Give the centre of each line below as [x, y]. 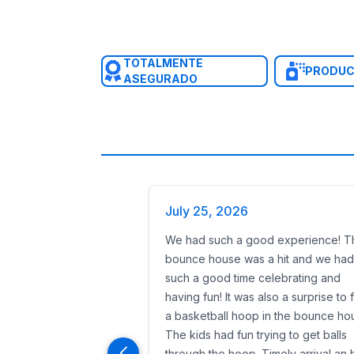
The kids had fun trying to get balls [256, 335]
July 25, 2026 [207, 211]
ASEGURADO [160, 79]
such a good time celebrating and [253, 278]
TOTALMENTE [163, 63]
